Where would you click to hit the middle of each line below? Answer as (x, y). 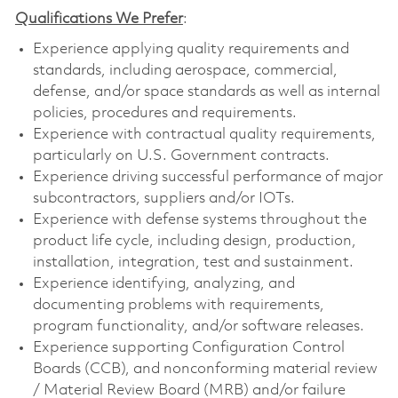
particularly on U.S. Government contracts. (181, 156)
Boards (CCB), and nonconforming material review (205, 370)
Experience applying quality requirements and (191, 50)
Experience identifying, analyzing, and (163, 284)
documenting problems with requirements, (178, 306)
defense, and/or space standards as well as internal (206, 92)
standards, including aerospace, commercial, (185, 71)
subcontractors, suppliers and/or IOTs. (163, 199)
